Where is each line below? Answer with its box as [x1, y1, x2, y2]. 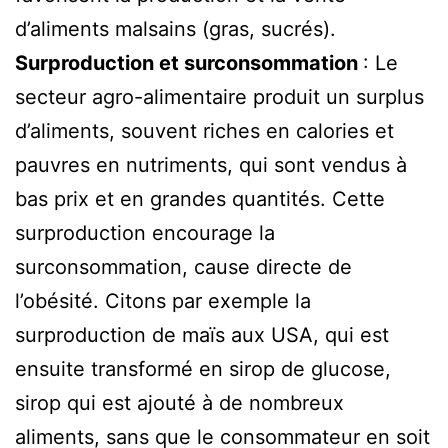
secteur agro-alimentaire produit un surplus [15, 84, 424, 109]
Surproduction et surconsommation [15, 50, 363, 75]
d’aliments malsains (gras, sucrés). [15, 16, 336, 41]
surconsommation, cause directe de [15, 254, 352, 279]
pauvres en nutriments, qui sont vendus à [15, 152, 407, 177]
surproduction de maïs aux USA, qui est [15, 322, 389, 347]
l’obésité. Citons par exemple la [15, 288, 311, 313]
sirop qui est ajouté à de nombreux [15, 390, 344, 415]
